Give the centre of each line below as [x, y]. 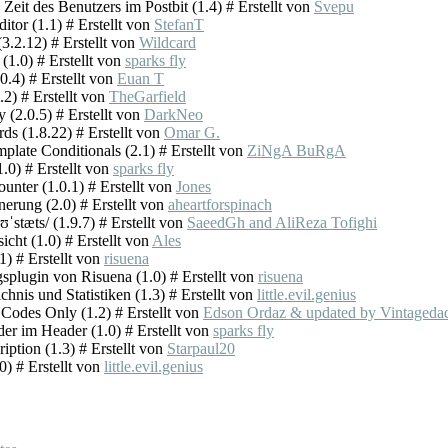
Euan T [140, 78]
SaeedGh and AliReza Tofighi [282, 222]
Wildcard [167, 42]
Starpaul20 [201, 348]
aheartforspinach [220, 204]
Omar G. [192, 132]
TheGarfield [147, 96]
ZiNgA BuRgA [296, 150]
